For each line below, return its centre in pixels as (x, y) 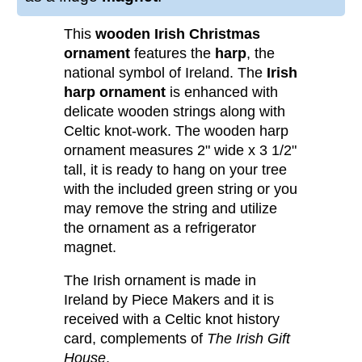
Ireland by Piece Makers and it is (169, 300)
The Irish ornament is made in (160, 281)
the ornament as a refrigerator (160, 227)
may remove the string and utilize (170, 208)
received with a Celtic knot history (172, 320)
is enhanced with (222, 92)
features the (173, 53)
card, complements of (135, 339)
